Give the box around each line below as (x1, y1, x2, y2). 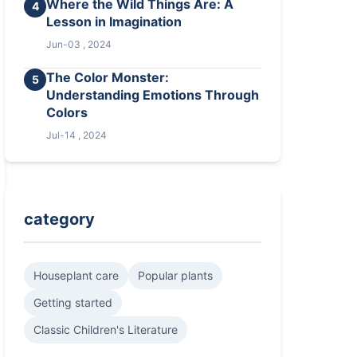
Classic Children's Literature (33, 323, 178, 336)
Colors (46, 104, 88, 120)
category (24, 210, 96, 229)
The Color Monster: (46, 69, 170, 85)
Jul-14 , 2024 (46, 129, 108, 141)
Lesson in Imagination (46, 14, 182, 29)
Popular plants (138, 269, 214, 282)
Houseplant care (33, 269, 120, 282)
